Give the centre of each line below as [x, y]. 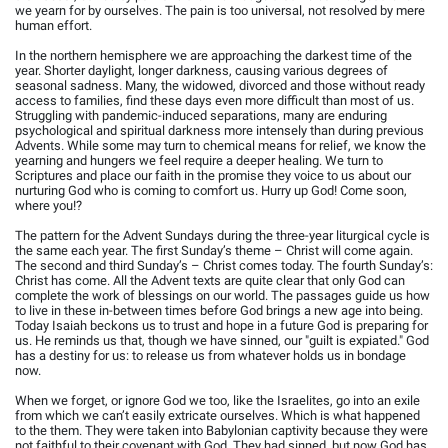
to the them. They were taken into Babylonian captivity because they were [221, 431]
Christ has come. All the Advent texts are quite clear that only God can [210, 281]
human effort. [53, 26]
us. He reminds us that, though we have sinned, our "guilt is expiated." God [222, 341]
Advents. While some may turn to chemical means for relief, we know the [220, 146]
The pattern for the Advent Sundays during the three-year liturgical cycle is [222, 236]
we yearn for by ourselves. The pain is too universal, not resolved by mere [220, 11]
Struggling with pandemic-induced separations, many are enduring [201, 116]
